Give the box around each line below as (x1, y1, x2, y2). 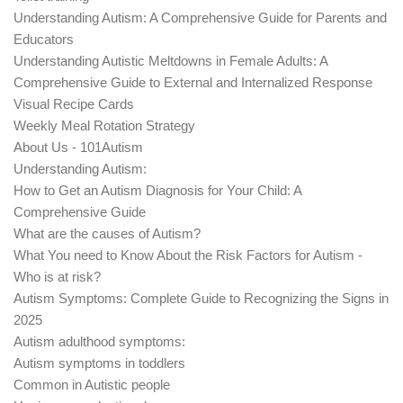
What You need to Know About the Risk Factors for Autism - (13, 246, 363, 263)
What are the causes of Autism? (13, 225, 201, 241)
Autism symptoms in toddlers (13, 354, 185, 371)
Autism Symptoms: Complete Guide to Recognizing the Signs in (13, 290, 389, 306)
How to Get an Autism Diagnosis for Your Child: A (13, 182, 301, 198)
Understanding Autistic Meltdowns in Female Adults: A (13, 52, 327, 68)
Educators (13, 31, 74, 47)
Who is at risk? (13, 268, 101, 284)
